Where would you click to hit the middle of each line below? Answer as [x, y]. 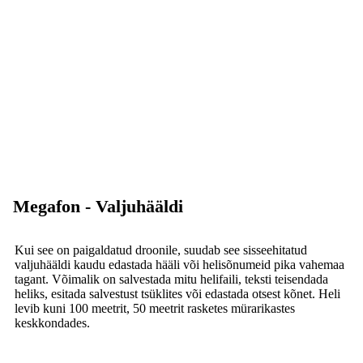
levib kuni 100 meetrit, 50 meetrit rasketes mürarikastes [155, 308]
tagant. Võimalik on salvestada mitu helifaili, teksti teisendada [171, 279]
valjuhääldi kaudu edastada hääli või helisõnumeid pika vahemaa [179, 264]
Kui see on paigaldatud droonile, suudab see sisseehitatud [161, 250]
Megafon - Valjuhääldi [98, 206]
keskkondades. [52, 322]
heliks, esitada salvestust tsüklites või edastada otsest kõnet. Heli [177, 293]
